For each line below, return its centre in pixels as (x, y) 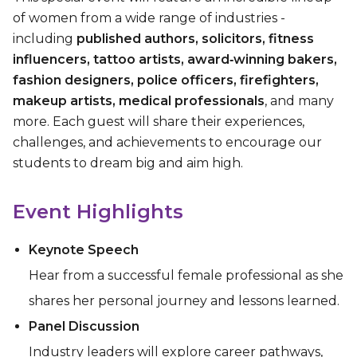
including (45, 38)
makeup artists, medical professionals (139, 100)
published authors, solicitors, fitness (195, 38)
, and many (299, 100)
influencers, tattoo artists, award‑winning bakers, (175, 59)
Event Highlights (98, 211)
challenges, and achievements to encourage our (167, 142)
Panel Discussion (84, 326)
